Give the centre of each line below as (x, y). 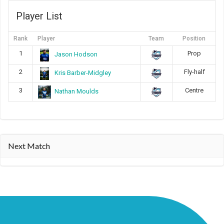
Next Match (29, 146)
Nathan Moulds (76, 91)
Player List (39, 16)
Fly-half (194, 72)
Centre (194, 90)
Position (194, 38)
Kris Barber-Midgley (82, 73)
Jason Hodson (76, 54)
